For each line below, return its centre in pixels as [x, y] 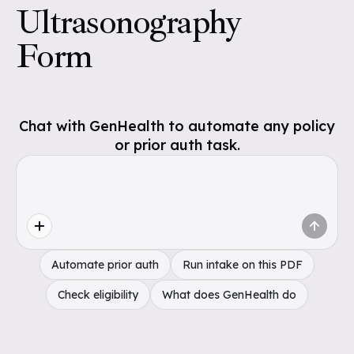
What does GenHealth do [229, 295]
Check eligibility [98, 295]
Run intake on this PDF [243, 265]
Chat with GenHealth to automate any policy [177, 126]
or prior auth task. [177, 145]
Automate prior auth [105, 265]
